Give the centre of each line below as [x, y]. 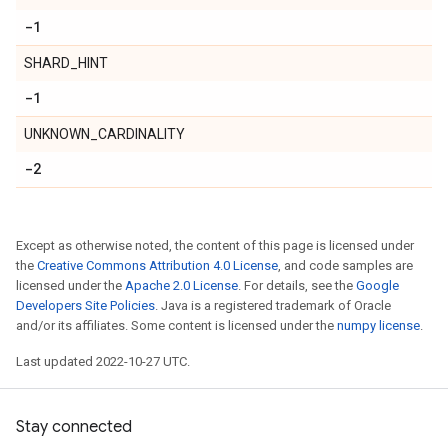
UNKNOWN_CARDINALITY [104, 134]
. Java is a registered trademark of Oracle [273, 305]
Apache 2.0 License [181, 285]
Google [377, 285]
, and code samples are [345, 265]
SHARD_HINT [66, 63]
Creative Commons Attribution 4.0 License [157, 265]
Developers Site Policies [85, 305]
